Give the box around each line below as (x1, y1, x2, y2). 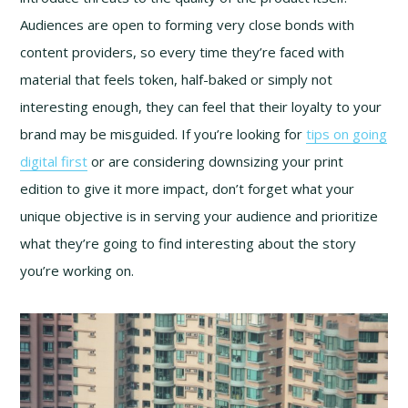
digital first (20, 152, 88, 171)
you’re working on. (20, 261, 135, 280)
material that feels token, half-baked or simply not (20, 70, 333, 89)
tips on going (306, 125, 388, 144)
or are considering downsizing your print (87, 152, 344, 171)
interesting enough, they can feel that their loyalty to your (20, 97, 382, 117)
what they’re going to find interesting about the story (20, 234, 357, 253)
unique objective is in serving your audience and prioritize (20, 207, 379, 226)
